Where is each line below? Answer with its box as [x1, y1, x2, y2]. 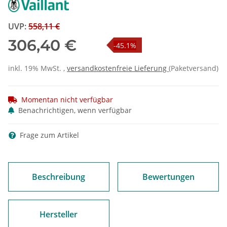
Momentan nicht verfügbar [21, 95, 113, 105]
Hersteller [40, 209, 78, 220]
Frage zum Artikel [18, 130, 79, 140]
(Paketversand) [169, 63, 218, 73]
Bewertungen [142, 171, 195, 183]
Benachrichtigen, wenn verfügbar [18, 105, 132, 116]
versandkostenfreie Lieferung [67, 63, 169, 73]
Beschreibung [32, 171, 86, 183]
